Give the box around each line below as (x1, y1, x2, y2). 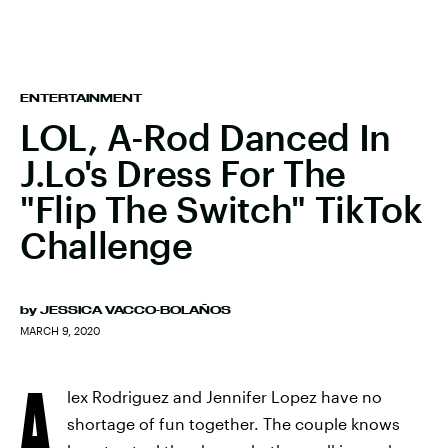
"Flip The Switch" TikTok (20, 188, 422, 230)
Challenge (20, 224, 193, 266)
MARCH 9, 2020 (20, 324, 100, 337)
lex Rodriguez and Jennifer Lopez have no (67, 387, 382, 406)
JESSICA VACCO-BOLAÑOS (40, 304, 231, 316)
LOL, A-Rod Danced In (20, 116, 391, 158)
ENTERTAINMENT (20, 92, 142, 104)
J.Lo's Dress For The (20, 152, 346, 194)
